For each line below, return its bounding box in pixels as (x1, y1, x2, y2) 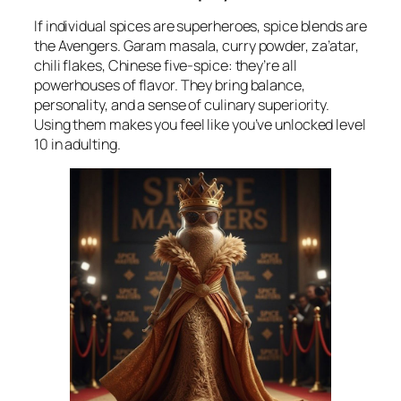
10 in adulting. (34, 134, 121, 155)
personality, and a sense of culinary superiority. (34, 95, 330, 115)
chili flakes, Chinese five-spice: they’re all (34, 55, 297, 76)
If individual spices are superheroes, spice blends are (34, 16, 367, 37)
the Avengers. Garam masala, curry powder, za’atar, (34, 36, 359, 56)
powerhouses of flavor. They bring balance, (34, 75, 305, 96)
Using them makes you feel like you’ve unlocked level (34, 115, 366, 135)
